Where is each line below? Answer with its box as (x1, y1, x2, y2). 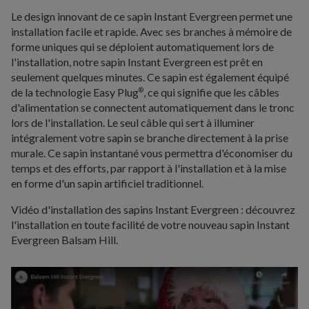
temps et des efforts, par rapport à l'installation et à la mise (11, 161, 286, 175)
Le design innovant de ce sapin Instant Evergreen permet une (11, 10, 292, 23)
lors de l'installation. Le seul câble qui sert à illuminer (11, 116, 255, 130)
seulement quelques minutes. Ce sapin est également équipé (11, 70, 289, 84)
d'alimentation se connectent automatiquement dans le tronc (11, 101, 295, 114)
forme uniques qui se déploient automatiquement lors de (11, 40, 274, 54)
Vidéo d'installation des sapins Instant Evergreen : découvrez (11, 203, 295, 217)
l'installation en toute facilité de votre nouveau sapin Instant (11, 218, 290, 232)
